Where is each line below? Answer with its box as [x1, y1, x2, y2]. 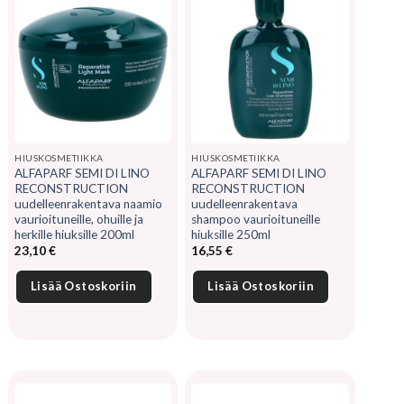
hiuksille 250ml [191, 226, 271, 242]
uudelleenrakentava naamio [14, 196, 162, 211]
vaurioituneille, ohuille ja [14, 211, 143, 226]
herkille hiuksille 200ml [14, 226, 134, 242]
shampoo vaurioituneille [191, 211, 321, 226]
